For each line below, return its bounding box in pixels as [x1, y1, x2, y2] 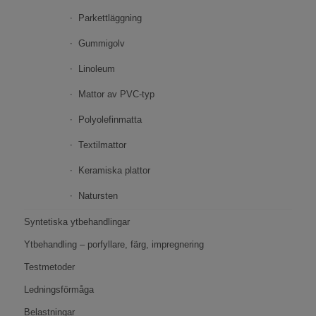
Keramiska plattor [78, 165, 150, 176]
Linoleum [78, 63, 115, 75]
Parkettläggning [78, 13, 142, 24]
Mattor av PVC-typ [78, 89, 154, 100]
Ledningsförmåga [23, 284, 94, 296]
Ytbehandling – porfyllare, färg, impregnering [23, 239, 204, 250]
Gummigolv [78, 38, 125, 49]
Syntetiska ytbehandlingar [23, 217, 130, 228]
